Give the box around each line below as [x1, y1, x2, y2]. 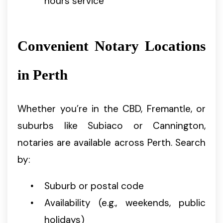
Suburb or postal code [44, 179, 144, 192]
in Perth [17, 66, 68, 83]
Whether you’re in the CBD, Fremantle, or [17, 102, 206, 115]
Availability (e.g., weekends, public [44, 196, 206, 209]
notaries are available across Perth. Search [17, 136, 206, 149]
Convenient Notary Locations [17, 37, 206, 54]
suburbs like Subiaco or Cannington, [17, 119, 206, 132]
